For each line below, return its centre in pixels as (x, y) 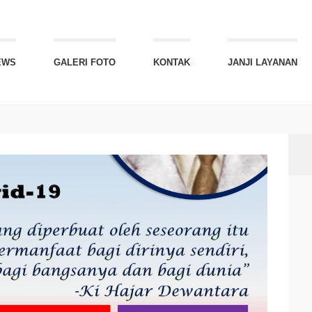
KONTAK (172, 62)
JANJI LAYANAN (263, 62)
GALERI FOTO (85, 62)
